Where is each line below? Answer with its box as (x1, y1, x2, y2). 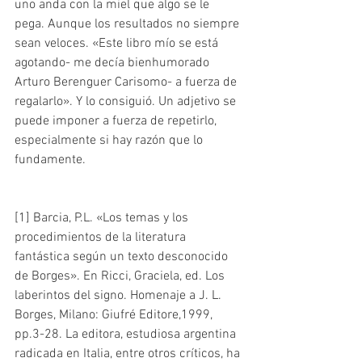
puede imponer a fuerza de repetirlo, (15, 113, 220, 130)
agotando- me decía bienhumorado (15, 55, 213, 72)
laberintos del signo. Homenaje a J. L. (15, 288, 225, 305)
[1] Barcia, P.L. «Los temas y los (15, 210, 192, 227)
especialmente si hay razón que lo (15, 133, 206, 149)
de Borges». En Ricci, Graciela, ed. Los (15, 268, 228, 285)
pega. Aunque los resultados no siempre (15, 16, 242, 33)
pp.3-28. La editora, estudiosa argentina (15, 326, 239, 343)
